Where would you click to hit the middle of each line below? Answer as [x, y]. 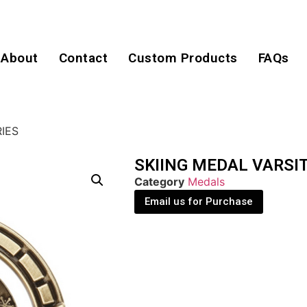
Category [159, 182]
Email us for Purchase [199, 202]
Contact [83, 58]
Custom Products [183, 58]
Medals [206, 182]
